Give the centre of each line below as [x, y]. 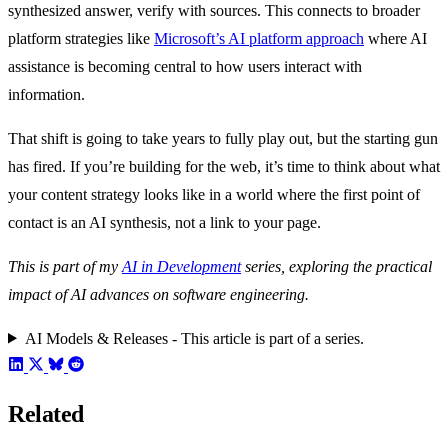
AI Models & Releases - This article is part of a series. [194, 338]
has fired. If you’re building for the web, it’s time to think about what [224, 166]
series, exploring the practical [336, 266]
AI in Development [181, 266]
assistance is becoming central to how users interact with [185, 66]
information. [46, 94]
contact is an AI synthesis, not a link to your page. [164, 222]
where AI [395, 38]
